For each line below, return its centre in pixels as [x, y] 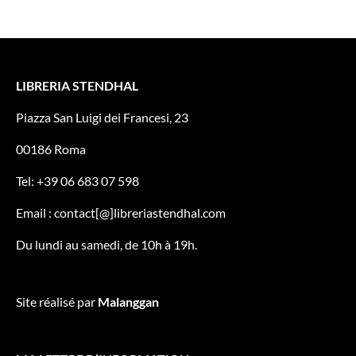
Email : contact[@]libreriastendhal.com [121, 213]
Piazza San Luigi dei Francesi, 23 [102, 117]
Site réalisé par [56, 302]
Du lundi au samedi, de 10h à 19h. [106, 244]
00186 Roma [51, 149]
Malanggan [127, 302]
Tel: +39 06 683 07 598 [77, 181]
